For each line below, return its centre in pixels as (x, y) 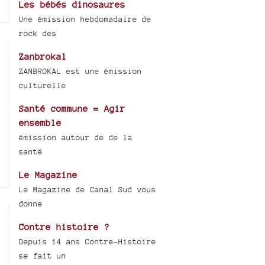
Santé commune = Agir (72, 108)
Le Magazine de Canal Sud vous (88, 189)
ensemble (41, 122)
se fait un (43, 256)
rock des (38, 33)
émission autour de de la (76, 137)
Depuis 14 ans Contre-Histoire (88, 241)
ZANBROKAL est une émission (81, 71)
